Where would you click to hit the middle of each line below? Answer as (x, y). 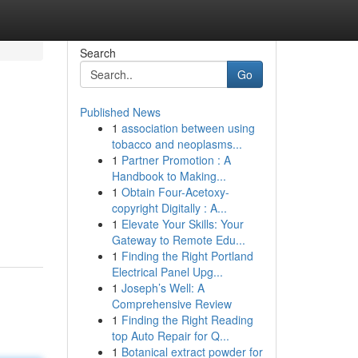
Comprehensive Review (171, 304)
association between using (188, 128)
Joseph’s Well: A (163, 288)
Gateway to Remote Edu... (178, 240)
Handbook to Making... (169, 176)
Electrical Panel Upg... (167, 272)
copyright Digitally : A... (169, 208)
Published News (120, 112)
